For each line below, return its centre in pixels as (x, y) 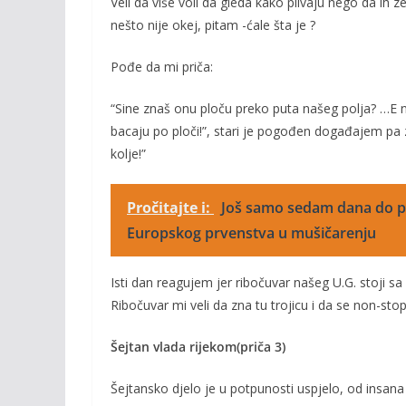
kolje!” (128, 154)
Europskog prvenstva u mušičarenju (251, 233)
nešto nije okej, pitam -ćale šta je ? (213, 25)
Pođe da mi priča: (162, 67)
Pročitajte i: (170, 208)
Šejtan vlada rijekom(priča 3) (198, 347)
